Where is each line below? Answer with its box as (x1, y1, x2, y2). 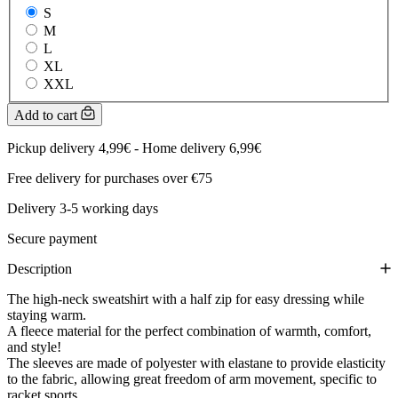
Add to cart (14, 107, 81, 123)
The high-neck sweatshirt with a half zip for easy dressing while (7, 291, 364, 306)
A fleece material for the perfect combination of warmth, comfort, (7, 322, 371, 338)
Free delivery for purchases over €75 (7, 170, 212, 186)
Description (7, 260, 72, 276)
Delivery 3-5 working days (7, 200, 158, 216)
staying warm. (7, 306, 86, 322)
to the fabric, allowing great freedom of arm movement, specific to (7, 370, 377, 386)
